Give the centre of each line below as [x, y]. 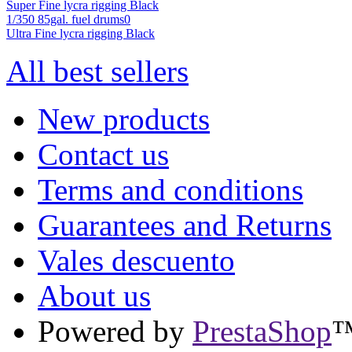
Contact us [103, 154]
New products [124, 119]
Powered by [115, 331]
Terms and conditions [170, 189]
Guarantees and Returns [185, 225]
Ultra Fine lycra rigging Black [81, 33]
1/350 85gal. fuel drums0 [68, 19]
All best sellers [97, 71]
